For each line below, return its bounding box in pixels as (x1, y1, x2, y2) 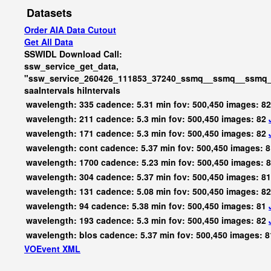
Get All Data (24, 36, 73, 48)
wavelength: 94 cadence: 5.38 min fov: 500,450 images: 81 (26, 200, 269, 212)
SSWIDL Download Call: (24, 48, 122, 60)
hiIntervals (77, 84, 120, 96)
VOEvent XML (24, 243, 80, 255)
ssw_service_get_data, (24, 60, 119, 72)
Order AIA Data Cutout (24, 24, 116, 36)
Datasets (27, 5, 72, 21)
